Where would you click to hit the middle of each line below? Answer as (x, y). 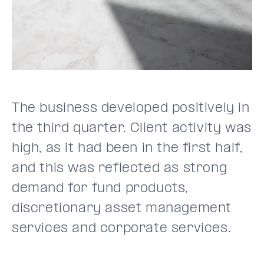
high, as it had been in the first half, (127, 148)
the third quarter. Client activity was (132, 128)
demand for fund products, (100, 188)
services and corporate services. (122, 228)
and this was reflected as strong (120, 168)
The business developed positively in (131, 108)
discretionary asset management (122, 208)
